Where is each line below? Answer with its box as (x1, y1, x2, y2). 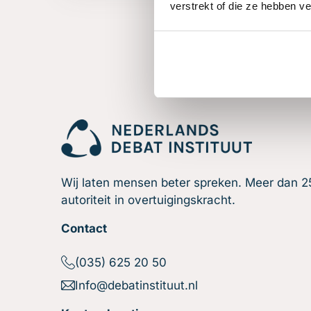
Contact (61, 221, 107, 235)
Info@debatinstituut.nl (75, 278, 198, 292)
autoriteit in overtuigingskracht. (61, 192, 235, 207)
